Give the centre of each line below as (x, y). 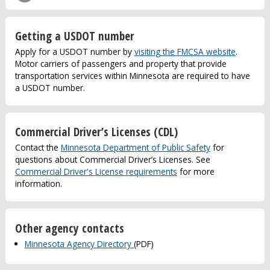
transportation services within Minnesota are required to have (132, 75)
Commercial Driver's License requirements (96, 171)
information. (38, 183)
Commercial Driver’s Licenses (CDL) (96, 132)
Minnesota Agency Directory (79, 243)
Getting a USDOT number (74, 36)
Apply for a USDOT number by (74, 51)
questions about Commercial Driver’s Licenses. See (112, 159)
